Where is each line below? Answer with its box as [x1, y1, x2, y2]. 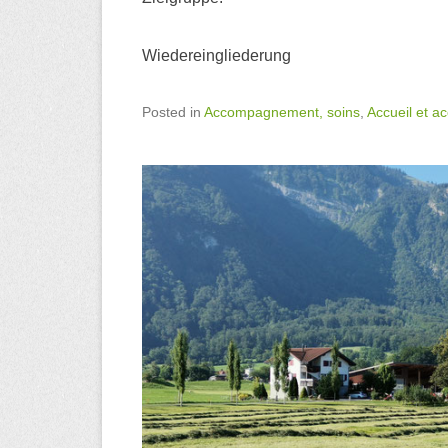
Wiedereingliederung [142, 46, 291, 64]
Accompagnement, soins [204, 103, 360, 120]
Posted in [142, 103, 204, 120]
